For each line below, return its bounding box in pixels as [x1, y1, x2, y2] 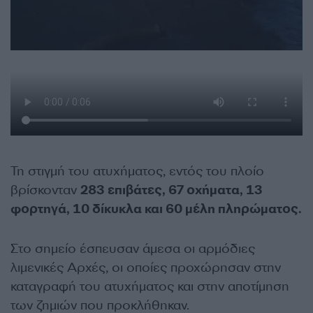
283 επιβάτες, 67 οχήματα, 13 [80, 182, 263, 198]
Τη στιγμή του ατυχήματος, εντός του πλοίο [10, 163, 264, 180]
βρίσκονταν [10, 182, 80, 198]
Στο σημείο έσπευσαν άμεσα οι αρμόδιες [10, 240, 255, 257]
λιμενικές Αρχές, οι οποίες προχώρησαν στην [10, 259, 281, 276]
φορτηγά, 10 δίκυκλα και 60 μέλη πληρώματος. [10, 201, 301, 217]
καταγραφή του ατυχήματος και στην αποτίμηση [10, 278, 289, 295]
